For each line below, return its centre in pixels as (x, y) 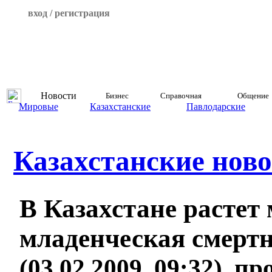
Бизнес (117, 96)
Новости (59, 96)
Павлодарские (216, 107)
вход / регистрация (69, 13)
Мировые (38, 107)
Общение (253, 96)
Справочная (181, 96)
